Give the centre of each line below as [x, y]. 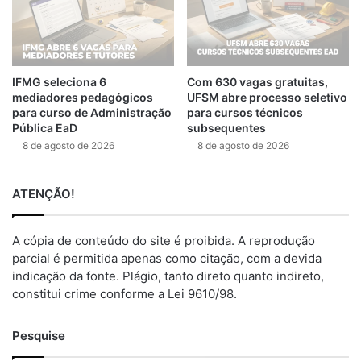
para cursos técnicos [245, 113]
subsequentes [226, 128]
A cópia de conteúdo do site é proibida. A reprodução [164, 241]
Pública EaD [45, 128]
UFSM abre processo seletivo [267, 98]
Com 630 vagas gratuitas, [257, 82]
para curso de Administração [92, 113]
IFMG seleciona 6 [59, 82]
